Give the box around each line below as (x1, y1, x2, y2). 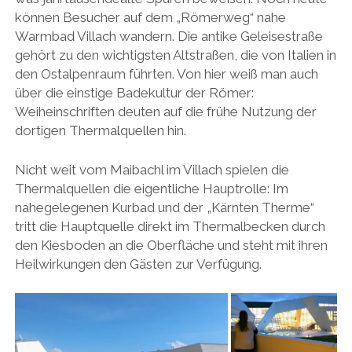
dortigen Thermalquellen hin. (14, 123, 186, 139)
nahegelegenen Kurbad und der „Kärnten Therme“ (14, 199, 314, 215)
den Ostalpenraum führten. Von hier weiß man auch (14, 66, 318, 82)
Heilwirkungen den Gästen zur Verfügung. (14, 255, 262, 272)
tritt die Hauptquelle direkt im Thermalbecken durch (14, 218, 325, 234)
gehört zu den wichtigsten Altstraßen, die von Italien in (14, 47, 336, 64)
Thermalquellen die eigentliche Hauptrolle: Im (14, 180, 288, 196)
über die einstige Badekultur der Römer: (14, 85, 254, 101)
